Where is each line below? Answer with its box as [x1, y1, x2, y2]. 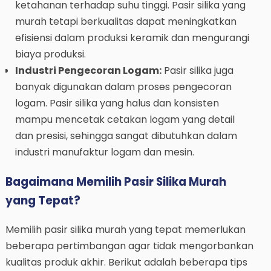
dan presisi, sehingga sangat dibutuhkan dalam [15, 129, 237, 143]
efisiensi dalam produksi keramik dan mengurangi [15, 31, 249, 45]
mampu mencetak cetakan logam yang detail [15, 113, 235, 127]
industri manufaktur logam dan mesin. [15, 145, 194, 160]
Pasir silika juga [161, 64, 233, 78]
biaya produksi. [15, 47, 86, 62]
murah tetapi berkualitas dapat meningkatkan [15, 15, 237, 29]
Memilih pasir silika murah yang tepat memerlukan [5, 223, 246, 237]
